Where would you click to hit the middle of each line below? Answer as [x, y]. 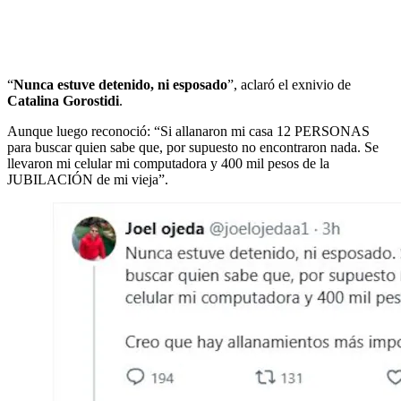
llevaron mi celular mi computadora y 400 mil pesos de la [168, 163]
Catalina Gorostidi [63, 100]
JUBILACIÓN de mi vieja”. [88, 179]
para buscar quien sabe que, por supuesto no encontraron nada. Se [193, 147]
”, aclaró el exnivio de [289, 84]
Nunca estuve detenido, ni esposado [120, 84]
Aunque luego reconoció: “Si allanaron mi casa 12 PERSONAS [188, 131]
